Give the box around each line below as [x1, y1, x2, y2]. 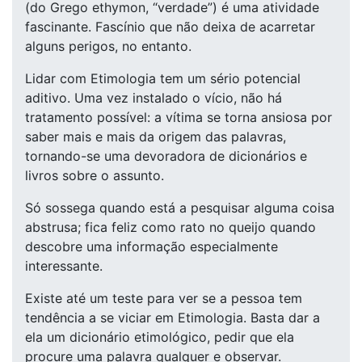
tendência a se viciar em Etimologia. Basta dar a [25, 309, 320, 326]
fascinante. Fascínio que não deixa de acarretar [25, 19, 315, 35]
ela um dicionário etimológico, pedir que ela [25, 329, 294, 345]
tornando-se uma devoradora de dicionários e [25, 148, 307, 164]
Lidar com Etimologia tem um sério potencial [25, 70, 301, 86]
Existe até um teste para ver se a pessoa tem [25, 290, 302, 306]
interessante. [25, 258, 103, 274]
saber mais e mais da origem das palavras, [25, 128, 286, 145]
